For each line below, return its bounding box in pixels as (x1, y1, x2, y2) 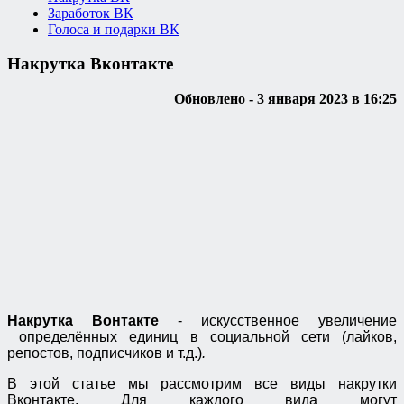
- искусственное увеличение (159, 312, 397, 328)
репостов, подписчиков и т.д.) (7, 344, 202, 361)
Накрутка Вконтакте (7, 54, 173, 74)
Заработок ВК (48, 5, 133, 21)
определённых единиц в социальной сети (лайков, (7, 328, 397, 344)
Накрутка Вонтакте (7, 312, 159, 328)
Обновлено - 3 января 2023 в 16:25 (174, 90, 397, 106)
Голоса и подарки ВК (48, 21, 179, 37)
